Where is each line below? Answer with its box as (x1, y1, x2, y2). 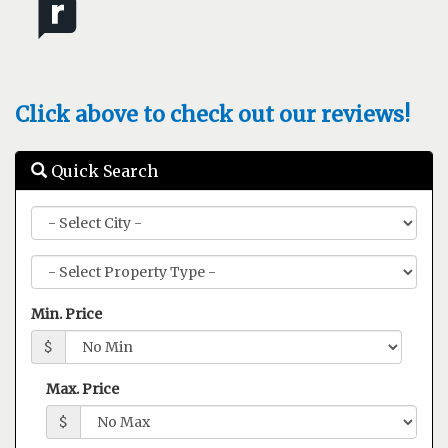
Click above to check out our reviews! (15, 100, 410, 128)
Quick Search (47, 160, 158, 181)
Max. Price (46, 379, 119, 398)
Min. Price (31, 304, 102, 323)
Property (30, 254, 93, 273)
